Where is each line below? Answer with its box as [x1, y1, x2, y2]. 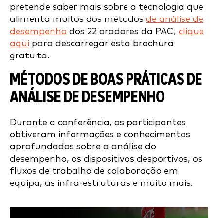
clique [179, 27, 204, 36]
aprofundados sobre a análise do [10, 142, 156, 151]
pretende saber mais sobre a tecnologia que [10, 2, 203, 12]
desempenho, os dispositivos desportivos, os [10, 154, 202, 163]
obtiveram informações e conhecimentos [10, 130, 190, 139]
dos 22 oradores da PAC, [67, 27, 179, 36]
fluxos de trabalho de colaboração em [10, 166, 178, 176]
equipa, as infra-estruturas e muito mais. [10, 179, 193, 188]
